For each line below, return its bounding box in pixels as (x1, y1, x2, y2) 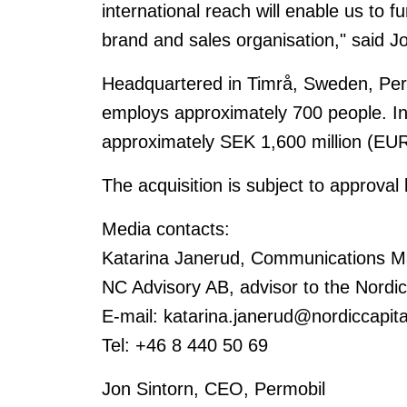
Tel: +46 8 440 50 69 (102, 335, 268, 355)
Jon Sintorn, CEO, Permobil (102, 379, 325, 399)
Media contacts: (102, 219, 230, 239)
